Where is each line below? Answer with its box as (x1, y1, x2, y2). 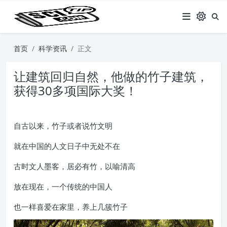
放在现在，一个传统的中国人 (14, 181, 112, 192)
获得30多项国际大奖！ (14, 82, 137, 99)
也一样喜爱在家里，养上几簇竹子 (14, 202, 128, 212)
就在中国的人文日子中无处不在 (14, 141, 120, 151)
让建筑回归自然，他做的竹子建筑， (14, 68, 208, 85)
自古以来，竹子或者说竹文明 (14, 121, 112, 131)
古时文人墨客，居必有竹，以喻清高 (14, 161, 135, 171)
